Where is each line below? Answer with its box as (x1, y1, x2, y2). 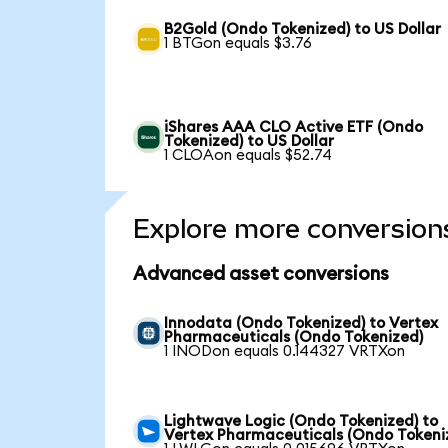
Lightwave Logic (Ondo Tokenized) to (164, 413, 439, 429)
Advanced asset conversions (132, 265, 389, 285)
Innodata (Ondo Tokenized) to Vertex (164, 315, 439, 331)
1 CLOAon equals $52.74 (164, 147, 333, 163)
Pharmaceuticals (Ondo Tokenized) (164, 329, 424, 345)
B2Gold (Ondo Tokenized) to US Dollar (164, 21, 442, 37)
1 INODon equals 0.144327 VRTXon (164, 343, 406, 359)
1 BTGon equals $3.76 (164, 35, 313, 51)
